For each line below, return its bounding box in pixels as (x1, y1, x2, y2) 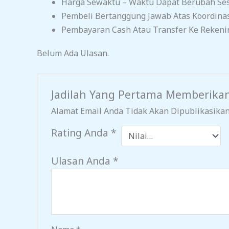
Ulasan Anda (51, 153, 113, 168)
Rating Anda (51, 125, 111, 140)
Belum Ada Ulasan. (37, 48, 109, 59)
